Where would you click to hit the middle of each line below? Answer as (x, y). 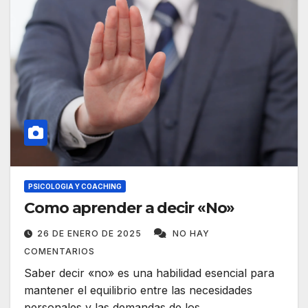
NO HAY (191, 234)
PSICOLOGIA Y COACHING (75, 187)
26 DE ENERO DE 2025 (91, 234)
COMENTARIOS (59, 252)
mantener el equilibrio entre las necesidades (138, 290)
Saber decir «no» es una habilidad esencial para (149, 273)
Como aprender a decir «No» (130, 208)
